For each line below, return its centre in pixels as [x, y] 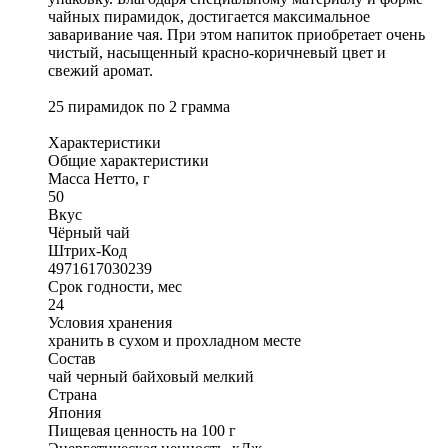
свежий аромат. [100, 71]
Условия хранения [110, 323]
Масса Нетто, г [99, 179]
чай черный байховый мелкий [151, 377]
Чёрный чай [89, 233]
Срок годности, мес [115, 287]
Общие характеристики [128, 161]
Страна [72, 395]
